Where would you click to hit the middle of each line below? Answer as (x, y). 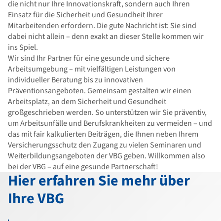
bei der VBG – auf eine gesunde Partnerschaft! (83, 167)
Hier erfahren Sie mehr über (99, 181)
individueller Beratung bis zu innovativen (75, 80)
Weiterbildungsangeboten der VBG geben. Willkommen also (107, 156)
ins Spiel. (23, 47)
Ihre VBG (36, 199)
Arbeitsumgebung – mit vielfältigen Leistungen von (92, 69)
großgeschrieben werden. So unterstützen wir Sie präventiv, (107, 112)
